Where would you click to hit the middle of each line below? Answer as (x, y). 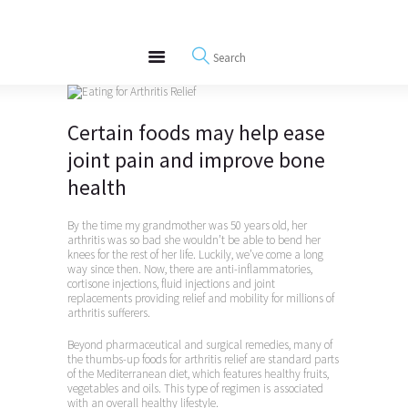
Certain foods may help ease (196, 132)
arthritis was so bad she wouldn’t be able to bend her (194, 240)
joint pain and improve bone (196, 159)
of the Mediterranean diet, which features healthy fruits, (198, 373)
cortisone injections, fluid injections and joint (171, 284)
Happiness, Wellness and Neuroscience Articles (204, 63)
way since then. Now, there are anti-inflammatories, (190, 270)
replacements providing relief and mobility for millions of (201, 299)
